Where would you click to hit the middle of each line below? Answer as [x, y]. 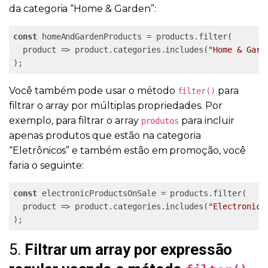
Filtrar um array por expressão [128, 249]
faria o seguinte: [47, 165]
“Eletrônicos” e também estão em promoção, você [127, 150]
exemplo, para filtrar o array [75, 120]
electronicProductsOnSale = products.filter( [141, 193]
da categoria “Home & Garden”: [83, 8]
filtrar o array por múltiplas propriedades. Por [116, 105]
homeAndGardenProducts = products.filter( [134, 36]
